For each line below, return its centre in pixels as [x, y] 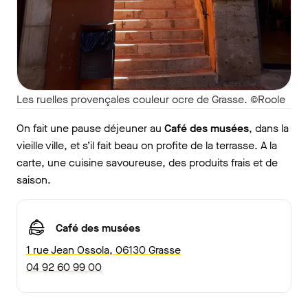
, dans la [269, 129]
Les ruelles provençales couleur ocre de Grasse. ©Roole [151, 100]
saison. [34, 180]
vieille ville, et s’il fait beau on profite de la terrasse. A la [147, 146]
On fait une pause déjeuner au [90, 129]
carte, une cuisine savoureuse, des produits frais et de [147, 163]
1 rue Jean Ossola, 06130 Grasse [103, 250]
